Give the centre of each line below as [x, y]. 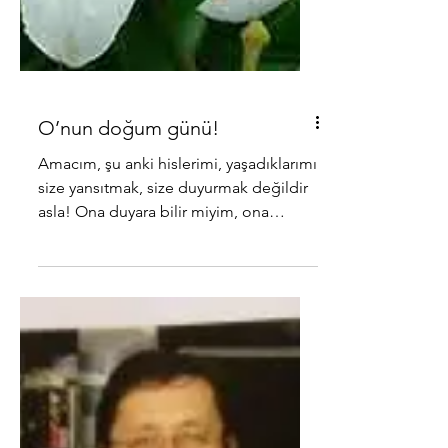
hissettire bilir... [91, 379]
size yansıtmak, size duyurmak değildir [173, 331]
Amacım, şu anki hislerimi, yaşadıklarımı [71, 307]
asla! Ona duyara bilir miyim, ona [153, 355]
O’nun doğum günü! [128, 272]
